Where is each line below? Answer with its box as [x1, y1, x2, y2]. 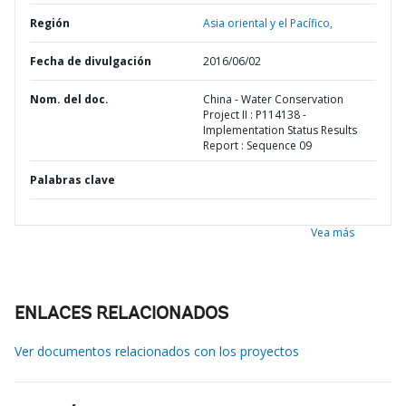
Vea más [311, 225, 354, 240]
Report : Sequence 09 [203, 138, 312, 153]
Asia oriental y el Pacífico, [203, 15, 333, 31]
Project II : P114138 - [203, 107, 306, 122]
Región [30, 15, 70, 31]
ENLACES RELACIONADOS [14, 305, 228, 324]
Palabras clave [30, 172, 115, 188]
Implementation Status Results [203, 122, 357, 138]
